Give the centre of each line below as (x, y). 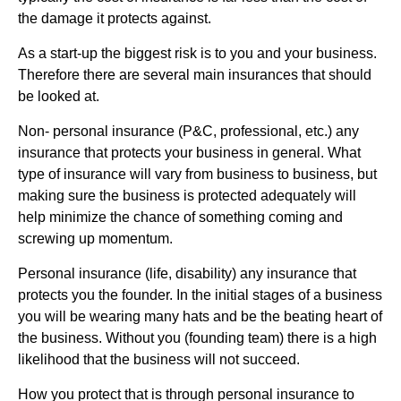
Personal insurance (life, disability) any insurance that (187, 273)
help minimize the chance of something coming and (180, 217)
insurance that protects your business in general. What (189, 152)
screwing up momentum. (95, 238)
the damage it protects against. (115, 18)
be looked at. (59, 96)
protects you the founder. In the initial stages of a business (200, 294)
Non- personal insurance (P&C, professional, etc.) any (188, 131)
